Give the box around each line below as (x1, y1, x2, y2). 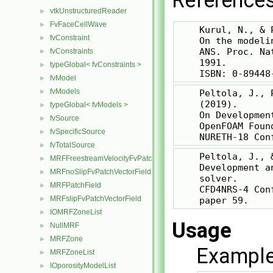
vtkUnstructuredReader (50, 7, 127, 15)
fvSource (50, 114, 79, 122)
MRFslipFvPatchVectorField (50, 194, 141, 203)
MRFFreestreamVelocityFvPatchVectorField (50, 154, 193, 163)
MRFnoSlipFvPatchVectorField (50, 168, 151, 176)
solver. (177, 173, 238, 184)
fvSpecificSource (50, 127, 105, 136)
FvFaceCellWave (50, 20, 107, 29)
